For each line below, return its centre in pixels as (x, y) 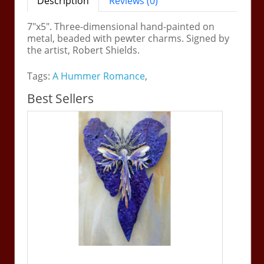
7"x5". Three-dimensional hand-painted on (121, 26)
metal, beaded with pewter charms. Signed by (128, 38)
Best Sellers (61, 98)
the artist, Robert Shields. (84, 50)
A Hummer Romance (99, 76)
